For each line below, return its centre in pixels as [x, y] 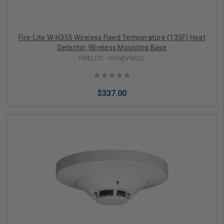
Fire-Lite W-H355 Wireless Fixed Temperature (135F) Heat [112, 37]
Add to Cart [106, 169]
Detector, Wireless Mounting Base [112, 47]
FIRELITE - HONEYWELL [112, 58]
